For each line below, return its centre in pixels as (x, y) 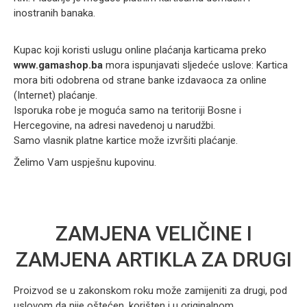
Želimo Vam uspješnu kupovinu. (85, 162)
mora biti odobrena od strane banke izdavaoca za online (140, 80)
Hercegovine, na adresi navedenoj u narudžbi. (114, 125)
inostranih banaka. (54, 13)
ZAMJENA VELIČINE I (153, 233)
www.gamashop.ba (58, 65)
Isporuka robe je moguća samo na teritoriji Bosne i (127, 110)
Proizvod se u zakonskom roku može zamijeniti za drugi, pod (150, 291)
